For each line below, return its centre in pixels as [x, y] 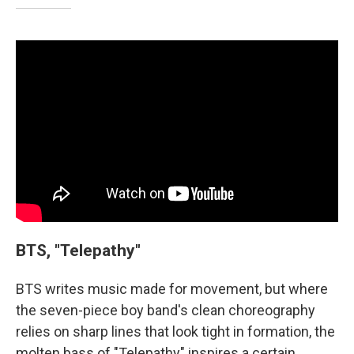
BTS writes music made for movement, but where [172, 288]
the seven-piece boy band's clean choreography [166, 310]
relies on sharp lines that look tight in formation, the [175, 331]
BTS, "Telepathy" [78, 250]
